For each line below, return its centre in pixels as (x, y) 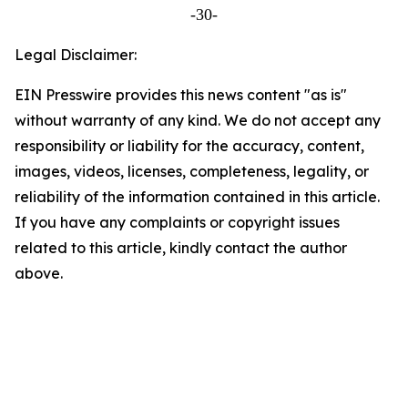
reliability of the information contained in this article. (197, 197)
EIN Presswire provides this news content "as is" (181, 95)
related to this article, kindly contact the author (181, 248)
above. (39, 273)
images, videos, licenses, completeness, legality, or (192, 171)
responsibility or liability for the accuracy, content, (189, 146)
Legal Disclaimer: (76, 55)
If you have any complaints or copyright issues (177, 222)
